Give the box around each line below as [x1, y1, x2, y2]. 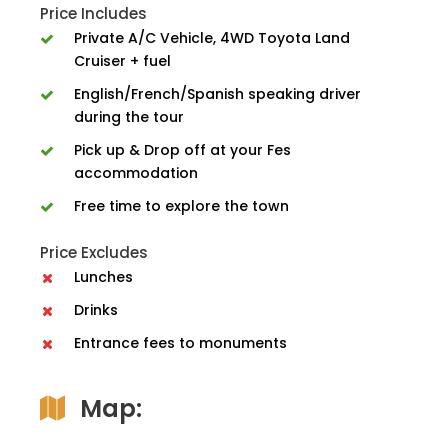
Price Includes [40, 2, 147, 24]
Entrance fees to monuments [74, 332, 287, 353]
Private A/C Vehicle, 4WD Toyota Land [74, 27, 350, 48]
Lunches [74, 266, 133, 287]
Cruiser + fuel [74, 50, 171, 71]
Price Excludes [40, 241, 148, 263]
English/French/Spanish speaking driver [74, 83, 361, 104]
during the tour [74, 106, 184, 127]
